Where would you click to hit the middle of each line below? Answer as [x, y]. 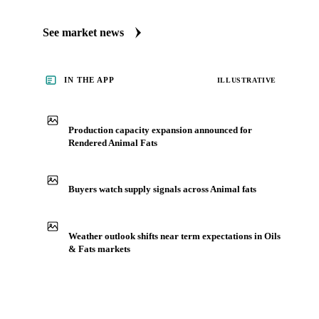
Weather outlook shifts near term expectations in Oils [174, 236]
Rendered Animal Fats [113, 142]
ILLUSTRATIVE [246, 80]
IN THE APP [89, 80]
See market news [83, 33]
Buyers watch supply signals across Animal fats [162, 189]
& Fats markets [99, 249]
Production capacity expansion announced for [160, 130]
